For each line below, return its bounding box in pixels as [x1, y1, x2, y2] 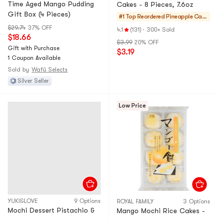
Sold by [8, 66, 29, 73]
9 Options [74, 198, 101, 204]
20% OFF [134, 39, 159, 46]
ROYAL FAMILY [117, 198, 154, 205]
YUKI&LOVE [8, 198, 37, 204]
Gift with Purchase [8, 45, 59, 52]
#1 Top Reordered [119, 13, 164, 20]
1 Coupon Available [8, 54, 60, 61]
